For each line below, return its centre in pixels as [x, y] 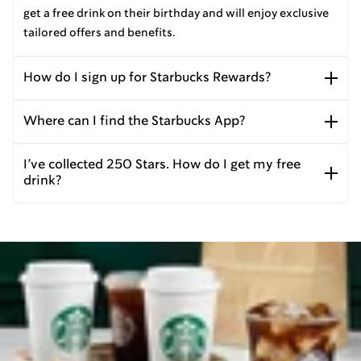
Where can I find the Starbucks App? [134, 121]
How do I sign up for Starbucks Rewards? [147, 77]
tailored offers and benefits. [100, 33]
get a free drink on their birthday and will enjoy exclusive [176, 13]
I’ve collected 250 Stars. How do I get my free [162, 164]
